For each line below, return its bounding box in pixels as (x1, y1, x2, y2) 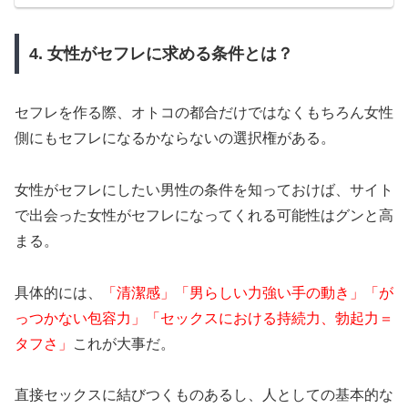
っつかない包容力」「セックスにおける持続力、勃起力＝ (15, 310, 393, 326)
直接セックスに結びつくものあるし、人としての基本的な (15, 387, 393, 403)
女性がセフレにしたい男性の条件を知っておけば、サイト (15, 181, 393, 198)
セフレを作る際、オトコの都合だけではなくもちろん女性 (15, 105, 393, 121)
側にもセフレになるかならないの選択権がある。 (15, 130, 335, 147)
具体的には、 (15, 284, 102, 301)
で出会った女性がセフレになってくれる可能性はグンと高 (15, 207, 393, 223)
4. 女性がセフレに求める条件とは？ (28, 45, 293, 64)
